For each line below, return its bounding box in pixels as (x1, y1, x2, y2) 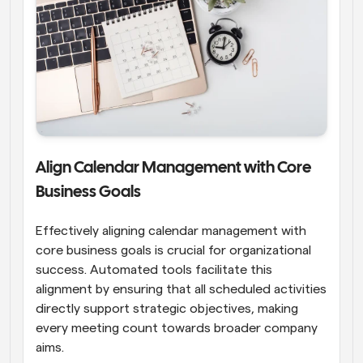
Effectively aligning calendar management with (36, 224, 306, 237)
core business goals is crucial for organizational (36, 243, 311, 257)
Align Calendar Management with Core (36, 160, 311, 176)
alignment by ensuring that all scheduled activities (36, 282, 327, 296)
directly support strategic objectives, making (36, 301, 298, 315)
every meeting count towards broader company (36, 321, 318, 335)
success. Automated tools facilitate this (36, 263, 272, 276)
